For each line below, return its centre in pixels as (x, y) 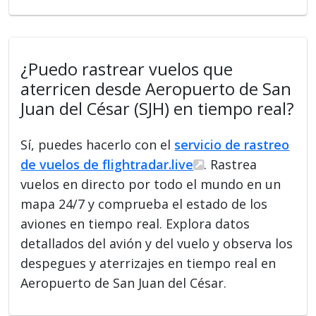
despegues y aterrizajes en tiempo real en (148, 263)
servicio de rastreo (232, 144)
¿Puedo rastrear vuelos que (127, 69)
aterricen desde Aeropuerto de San (156, 89)
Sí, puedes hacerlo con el (98, 144)
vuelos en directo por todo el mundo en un (151, 184)
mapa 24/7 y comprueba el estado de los (144, 203)
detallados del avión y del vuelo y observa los (157, 243)
